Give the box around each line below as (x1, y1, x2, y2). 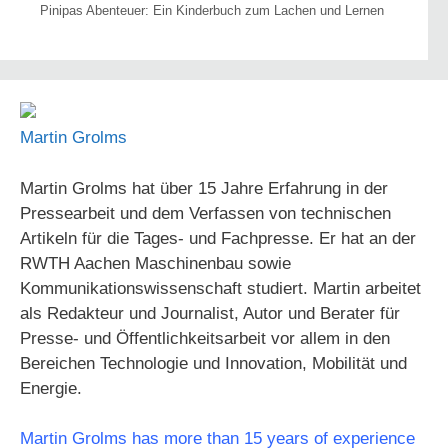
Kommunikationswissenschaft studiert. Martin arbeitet (20, 278, 421, 298)
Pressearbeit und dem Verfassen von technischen (20, 203, 391, 223)
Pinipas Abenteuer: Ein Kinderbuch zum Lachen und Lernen (40, 3, 384, 19)
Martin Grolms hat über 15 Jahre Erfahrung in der (20, 178, 388, 198)
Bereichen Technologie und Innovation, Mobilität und (20, 353, 407, 373)
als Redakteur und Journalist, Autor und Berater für (20, 303, 400, 323)
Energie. (20, 378, 82, 398)
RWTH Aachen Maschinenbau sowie (20, 253, 291, 273)
